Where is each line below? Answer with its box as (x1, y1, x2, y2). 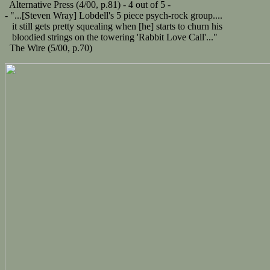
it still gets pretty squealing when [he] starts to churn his (5, 20, 222, 31)
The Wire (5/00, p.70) (5, 42, 92, 53)
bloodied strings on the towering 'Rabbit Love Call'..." (5, 31, 218, 42)
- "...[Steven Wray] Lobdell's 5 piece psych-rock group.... (5, 10, 222, 20)
